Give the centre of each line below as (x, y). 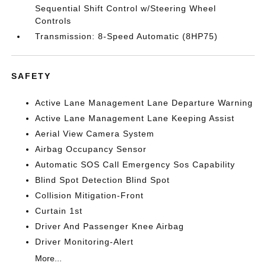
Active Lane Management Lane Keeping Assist (135, 118)
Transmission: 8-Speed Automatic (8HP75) (127, 36)
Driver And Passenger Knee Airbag (110, 226)
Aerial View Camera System (95, 134)
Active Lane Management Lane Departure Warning (144, 103)
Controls (53, 21)
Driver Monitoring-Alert (85, 242)
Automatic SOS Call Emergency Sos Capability (135, 164)
